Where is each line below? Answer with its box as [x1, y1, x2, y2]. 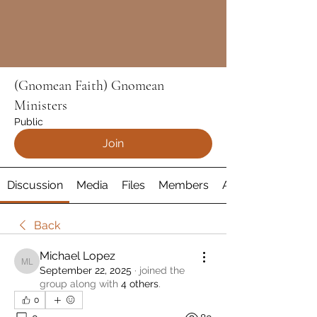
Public [14, 116, 43, 128]
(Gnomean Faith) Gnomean [14, 77, 164, 95]
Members [158, 178, 209, 192]
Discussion [6, 178, 63, 192]
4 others [121, 278, 158, 290]
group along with [40, 278, 118, 290]
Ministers [14, 97, 67, 115]
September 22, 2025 [40, 265, 132, 277]
